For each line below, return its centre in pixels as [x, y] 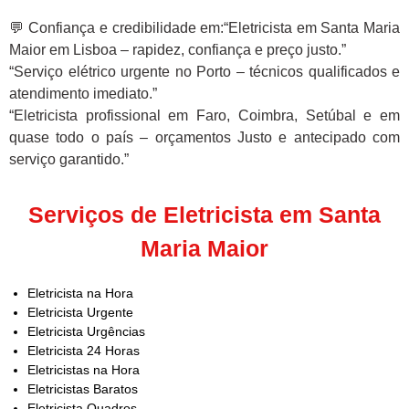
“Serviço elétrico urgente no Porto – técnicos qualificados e [204, 72]
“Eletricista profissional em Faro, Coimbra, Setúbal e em [204, 116]
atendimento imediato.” [83, 94]
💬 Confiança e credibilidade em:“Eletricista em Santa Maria [204, 28]
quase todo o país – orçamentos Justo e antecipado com [204, 138]
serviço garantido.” [69, 160]
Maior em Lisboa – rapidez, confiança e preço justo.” [178, 50]
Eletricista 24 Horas [84, 351]
